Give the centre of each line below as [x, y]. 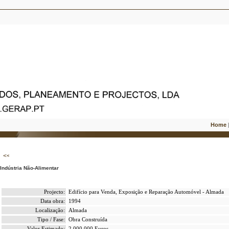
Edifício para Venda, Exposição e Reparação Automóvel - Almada [146, 192]
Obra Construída [88, 220]
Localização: [50, 210]
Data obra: [52, 201]
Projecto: [54, 192]
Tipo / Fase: [51, 220]
